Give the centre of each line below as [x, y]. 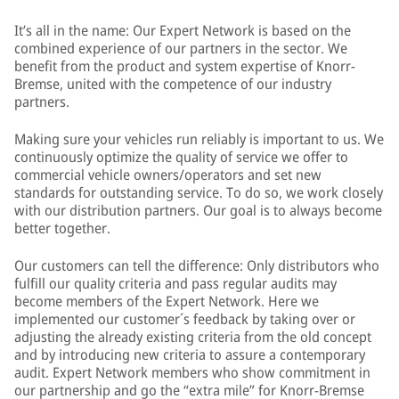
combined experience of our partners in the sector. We [181, 48]
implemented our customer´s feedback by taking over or [185, 319]
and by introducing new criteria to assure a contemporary [190, 354]
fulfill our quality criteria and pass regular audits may [175, 283]
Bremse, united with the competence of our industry [173, 84]
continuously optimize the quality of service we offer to [181, 157]
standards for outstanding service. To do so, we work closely [199, 192]
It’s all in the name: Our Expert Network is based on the [183, 30]
